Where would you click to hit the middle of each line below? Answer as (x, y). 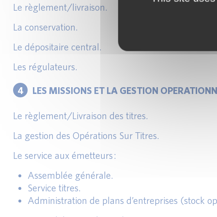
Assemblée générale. (70, 175)
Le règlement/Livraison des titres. (81, 116)
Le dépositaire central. (57, 47)
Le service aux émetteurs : (65, 155)
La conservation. (46, 27)
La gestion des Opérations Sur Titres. (86, 135)
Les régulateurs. (45, 67)
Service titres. (54, 188)
